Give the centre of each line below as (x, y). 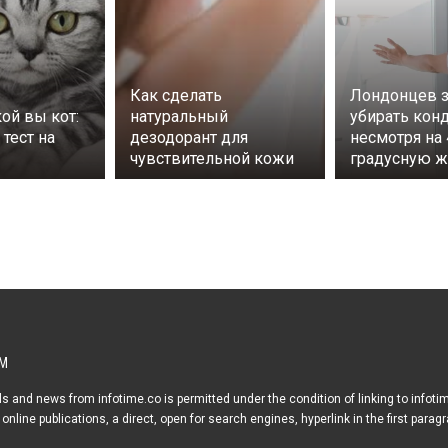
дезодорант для (189, 138)
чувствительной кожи (212, 159)
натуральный (179, 117)
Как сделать (176, 96)
